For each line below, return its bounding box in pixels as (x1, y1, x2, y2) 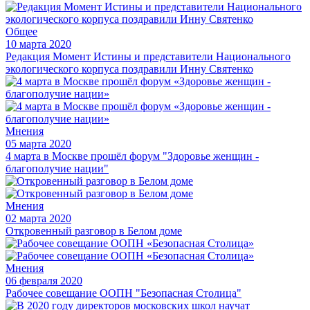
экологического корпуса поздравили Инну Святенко (6, 62, 253, 75)
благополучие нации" (6, 162, 109, 174)
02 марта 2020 (6, 212, 71, 224)
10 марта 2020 (6, 37, 71, 50)
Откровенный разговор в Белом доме (6, 224, 182, 237)
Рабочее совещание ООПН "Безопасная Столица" (6, 286, 241, 299)
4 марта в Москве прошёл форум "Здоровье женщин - (6, 149, 259, 162)
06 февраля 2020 (6, 274, 82, 286)
